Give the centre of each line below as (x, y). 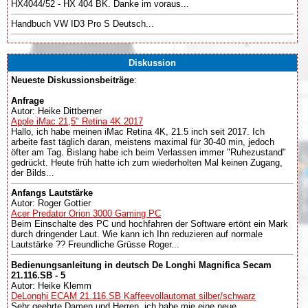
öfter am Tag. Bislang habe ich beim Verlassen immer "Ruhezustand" (148, 152)
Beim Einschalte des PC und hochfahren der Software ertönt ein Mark (150, 224)
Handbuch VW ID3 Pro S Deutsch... (82, 24)
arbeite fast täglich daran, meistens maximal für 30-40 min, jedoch (143, 142)
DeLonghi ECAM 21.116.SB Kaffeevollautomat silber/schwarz (133, 296)
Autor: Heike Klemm (51, 285)
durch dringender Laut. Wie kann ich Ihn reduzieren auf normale (137, 234)
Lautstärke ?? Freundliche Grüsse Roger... (95, 245)
